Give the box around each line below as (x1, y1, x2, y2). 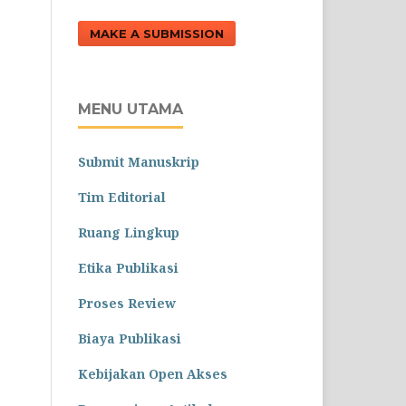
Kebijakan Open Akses (78, 365, 227, 383)
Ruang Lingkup (78, 224, 179, 242)
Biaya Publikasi (78, 330, 181, 348)
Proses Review (78, 295, 176, 313)
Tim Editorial (78, 188, 166, 207)
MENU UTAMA (78, 101, 183, 119)
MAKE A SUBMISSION (90, 26, 224, 42)
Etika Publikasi (78, 259, 179, 277)
